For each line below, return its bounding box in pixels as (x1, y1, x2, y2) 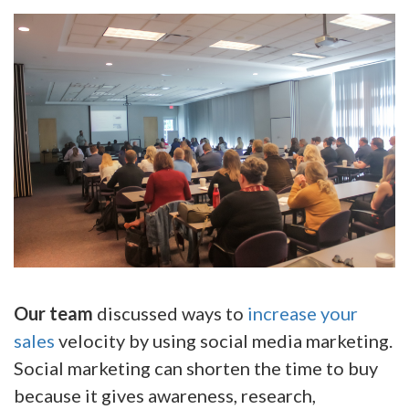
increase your (247, 302, 358, 325)
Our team (14, 302, 93, 325)
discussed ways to (97, 302, 247, 325)
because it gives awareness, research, (14, 384, 316, 407)
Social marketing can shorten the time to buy (14, 357, 378, 380)
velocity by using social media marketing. (55, 330, 393, 352)
